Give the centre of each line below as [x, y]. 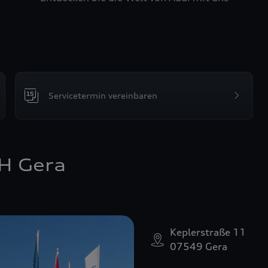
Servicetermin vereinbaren [103, 95]
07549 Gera [199, 246]
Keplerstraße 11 [208, 232]
